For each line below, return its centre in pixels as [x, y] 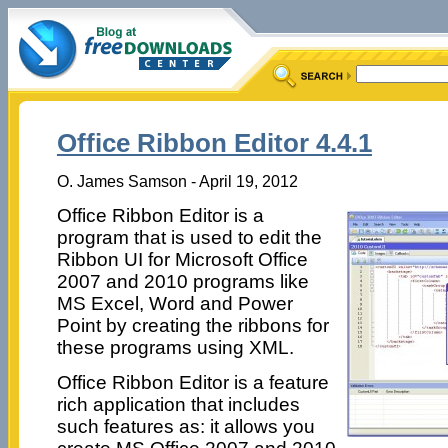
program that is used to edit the [189, 237]
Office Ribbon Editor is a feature [192, 382]
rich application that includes [178, 404]
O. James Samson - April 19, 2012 [177, 180]
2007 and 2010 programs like [182, 281]
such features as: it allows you [185, 426]
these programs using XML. [175, 347]
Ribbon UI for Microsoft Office [182, 259]
